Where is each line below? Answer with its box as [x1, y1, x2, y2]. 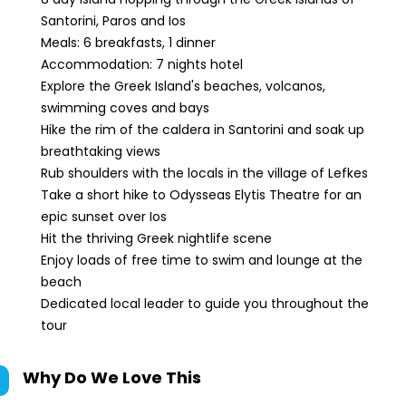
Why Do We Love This [23, 366, 201, 389]
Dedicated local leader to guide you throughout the [41, 295, 369, 313]
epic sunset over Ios [41, 208, 167, 226]
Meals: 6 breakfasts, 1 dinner [41, 34, 219, 52]
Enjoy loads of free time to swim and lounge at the [41, 251, 362, 269]
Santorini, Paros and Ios [41, 12, 186, 30]
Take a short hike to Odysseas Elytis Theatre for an [41, 186, 362, 204]
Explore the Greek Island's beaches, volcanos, [41, 77, 325, 95]
